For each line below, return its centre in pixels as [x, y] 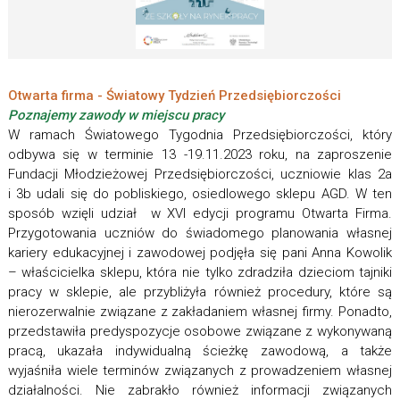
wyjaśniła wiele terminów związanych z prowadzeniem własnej [200, 371]
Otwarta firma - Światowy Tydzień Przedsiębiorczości [176, 96]
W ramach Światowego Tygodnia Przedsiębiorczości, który [200, 135]
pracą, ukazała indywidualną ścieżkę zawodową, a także [200, 351]
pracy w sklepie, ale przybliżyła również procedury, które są [200, 292]
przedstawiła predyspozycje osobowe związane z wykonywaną [200, 332]
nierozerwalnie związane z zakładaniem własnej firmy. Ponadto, [200, 312]
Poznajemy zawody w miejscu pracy [116, 116]
